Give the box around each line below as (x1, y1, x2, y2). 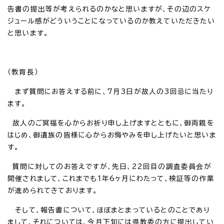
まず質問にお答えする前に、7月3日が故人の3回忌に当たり (7, 87, 213, 95)
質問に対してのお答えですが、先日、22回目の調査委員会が (7, 162, 211, 170)
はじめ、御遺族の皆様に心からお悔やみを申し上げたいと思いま (7, 131, 216, 138)
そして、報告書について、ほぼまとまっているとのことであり (7, 206, 210, 213)
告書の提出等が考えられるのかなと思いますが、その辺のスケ (7, 5, 211, 12)
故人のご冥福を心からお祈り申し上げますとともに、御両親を (7, 119, 214, 126)
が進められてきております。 (7, 186, 98, 194)
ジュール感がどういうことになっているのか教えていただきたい (7, 17, 215, 24)
